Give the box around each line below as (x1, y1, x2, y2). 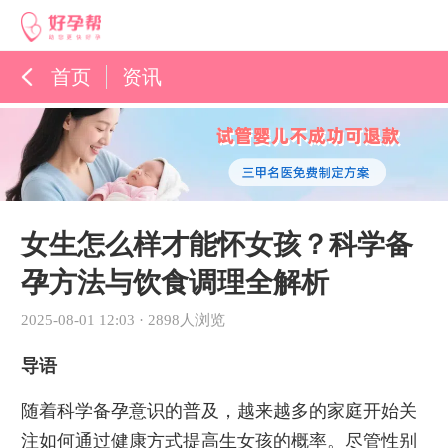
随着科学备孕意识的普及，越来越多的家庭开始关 (20, 400, 417, 421)
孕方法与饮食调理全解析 (20, 267, 329, 299)
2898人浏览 (147, 312, 225, 329)
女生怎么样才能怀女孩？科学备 (20, 229, 413, 261)
